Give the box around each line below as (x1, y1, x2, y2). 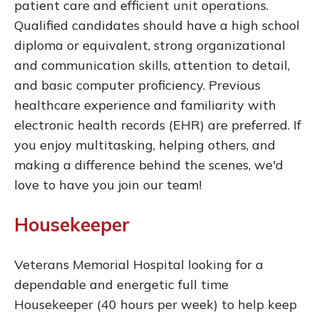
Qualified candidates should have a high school (14, 17, 300, 34)
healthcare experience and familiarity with (14, 97, 276, 114)
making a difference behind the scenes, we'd (14, 157, 283, 174)
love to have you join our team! (14, 177, 202, 194)
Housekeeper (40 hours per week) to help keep (14, 296, 297, 313)
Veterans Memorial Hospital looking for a (14, 256, 263, 273)
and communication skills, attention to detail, (14, 57, 290, 74)
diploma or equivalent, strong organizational (14, 37, 286, 54)
